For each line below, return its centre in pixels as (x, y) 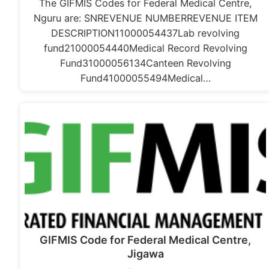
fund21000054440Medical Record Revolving (145, 48)
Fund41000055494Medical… (145, 78)
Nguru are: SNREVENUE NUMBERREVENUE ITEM (145, 18)
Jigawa (145, 254)
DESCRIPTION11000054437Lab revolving (146, 33)
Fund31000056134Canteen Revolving (145, 63)
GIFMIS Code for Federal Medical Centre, (146, 240)
